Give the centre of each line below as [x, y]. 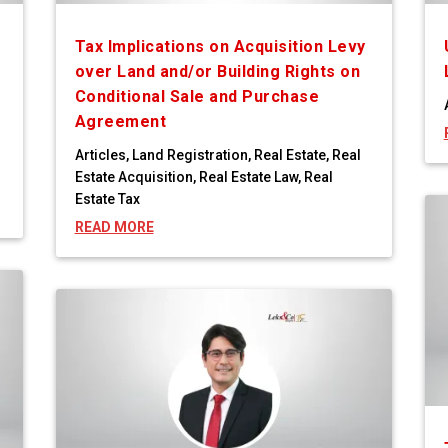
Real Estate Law [248, 177]
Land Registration [189, 155]
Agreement [120, 122]
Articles [100, 155]
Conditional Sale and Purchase [197, 97]
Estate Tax [107, 199]
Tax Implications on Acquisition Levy [220, 47]
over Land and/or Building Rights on [217, 72]
